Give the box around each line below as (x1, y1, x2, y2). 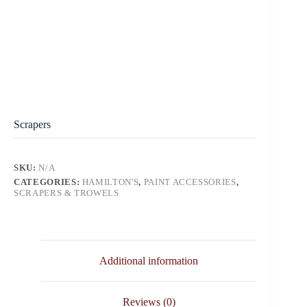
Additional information (99, 254, 199, 267)
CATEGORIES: (14, 176, 82, 187)
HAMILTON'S (82, 176, 139, 187)
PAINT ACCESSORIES (143, 176, 236, 187)
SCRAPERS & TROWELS (14, 187, 119, 198)
